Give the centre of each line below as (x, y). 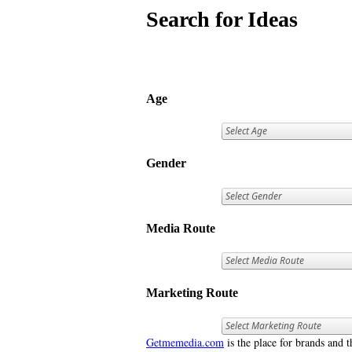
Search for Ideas (222, 19)
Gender (166, 163)
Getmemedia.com (185, 342)
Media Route (181, 228)
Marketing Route (192, 293)
